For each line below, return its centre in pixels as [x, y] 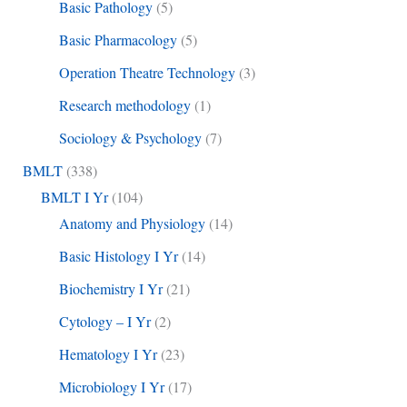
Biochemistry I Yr [110, 289]
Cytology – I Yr [104, 322]
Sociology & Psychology [130, 138]
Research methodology [124, 105]
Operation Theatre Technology [147, 73]
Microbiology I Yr [111, 387]
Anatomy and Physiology [132, 223]
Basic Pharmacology [118, 40]
